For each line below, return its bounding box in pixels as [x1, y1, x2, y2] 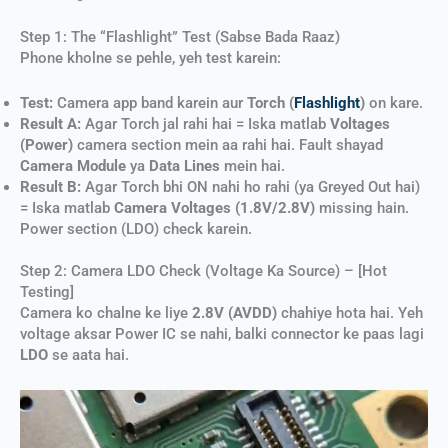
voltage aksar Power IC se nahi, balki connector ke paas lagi [20, 325, 424, 344]
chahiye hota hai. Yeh [277, 304, 423, 323]
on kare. [365, 93, 423, 112]
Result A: [20, 114, 81, 133]
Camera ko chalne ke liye [20, 304, 192, 323]
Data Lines [149, 156, 220, 175]
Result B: [20, 177, 81, 196]
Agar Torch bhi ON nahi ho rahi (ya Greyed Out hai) [81, 177, 420, 196]
